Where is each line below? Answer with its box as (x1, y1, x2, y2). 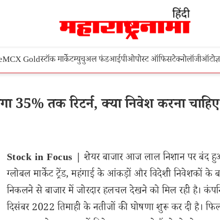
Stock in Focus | (7, 151, 82, 166)
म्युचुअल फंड (74, 54, 109, 67)
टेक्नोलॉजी (172, 54, 201, 67)
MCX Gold (2, 54, 40, 67)
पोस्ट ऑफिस (135, 54, 172, 67)
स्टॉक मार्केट (40, 54, 74, 67)
